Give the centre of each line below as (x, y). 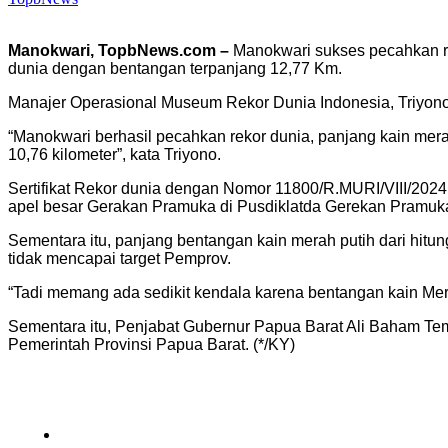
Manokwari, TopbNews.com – (118, 50)
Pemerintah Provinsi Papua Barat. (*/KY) (151, 344)
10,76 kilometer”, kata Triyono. (114, 154)
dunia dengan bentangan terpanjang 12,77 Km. (175, 68)
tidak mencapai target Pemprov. (119, 258)
